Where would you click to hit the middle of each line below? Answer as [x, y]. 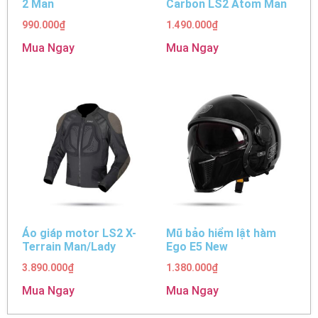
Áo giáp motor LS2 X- [79, 234]
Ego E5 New [197, 247]
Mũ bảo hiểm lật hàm [221, 234]
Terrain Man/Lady [69, 247]
